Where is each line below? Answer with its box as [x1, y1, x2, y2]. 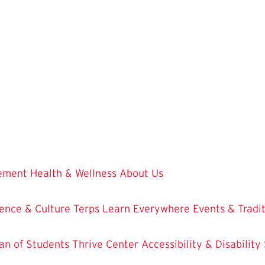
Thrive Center [72, 238, 138, 250]
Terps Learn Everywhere [73, 202, 190, 215]
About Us [119, 167, 163, 179]
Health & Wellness [30, 167, 117, 179]
